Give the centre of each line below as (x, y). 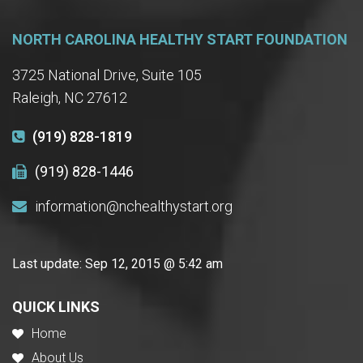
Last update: (49, 263)
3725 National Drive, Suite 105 (107, 75)
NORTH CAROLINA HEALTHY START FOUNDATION (180, 39)
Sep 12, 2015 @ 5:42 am (154, 263)
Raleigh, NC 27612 (70, 97)
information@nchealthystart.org (134, 206)
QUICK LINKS (56, 306)
